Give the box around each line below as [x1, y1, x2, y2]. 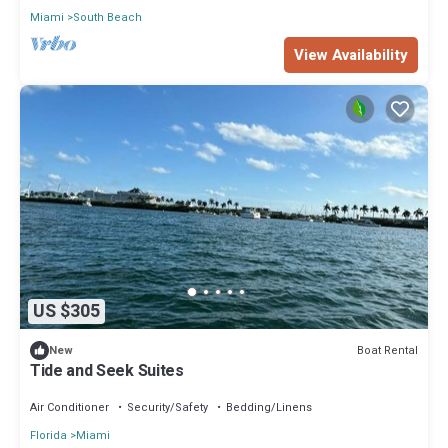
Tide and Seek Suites [30, 359, 184, 384]
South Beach [73, 8, 142, 26]
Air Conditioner [30, 399, 109, 417]
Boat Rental [357, 341, 418, 359]
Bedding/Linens [226, 399, 312, 417]
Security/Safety [127, 399, 208, 417]
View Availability [294, 43, 408, 66]
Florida [30, 427, 67, 445]
